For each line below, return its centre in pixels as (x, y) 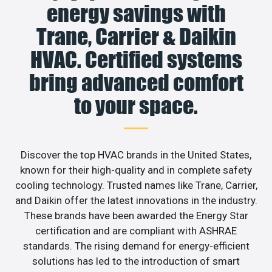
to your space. (136, 106)
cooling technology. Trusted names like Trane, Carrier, (136, 185)
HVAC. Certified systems (136, 60)
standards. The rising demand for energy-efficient (136, 246)
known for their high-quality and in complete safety (136, 170)
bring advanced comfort (136, 83)
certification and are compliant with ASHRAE (136, 231)
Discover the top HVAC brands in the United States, (136, 155)
